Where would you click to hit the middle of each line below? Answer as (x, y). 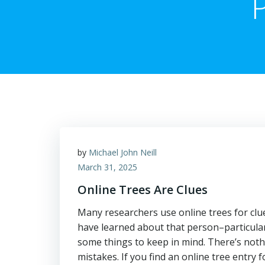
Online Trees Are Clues (143, 190)
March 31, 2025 (107, 167)
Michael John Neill (123, 152)
